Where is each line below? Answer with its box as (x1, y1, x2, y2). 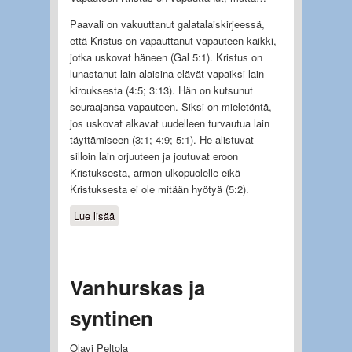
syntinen (69, 303, 153, 333)
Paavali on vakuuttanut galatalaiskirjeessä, (69, 16, 265, 32)
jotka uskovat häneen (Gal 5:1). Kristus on (69, 49, 262, 65)
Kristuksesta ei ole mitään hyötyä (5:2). (69, 181, 249, 197)
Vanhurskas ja (69, 273, 205, 302)
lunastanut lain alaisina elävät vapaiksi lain (69, 66, 264, 82)
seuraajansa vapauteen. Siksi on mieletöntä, (69, 99, 272, 115)
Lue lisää (73, 208, 115, 224)
